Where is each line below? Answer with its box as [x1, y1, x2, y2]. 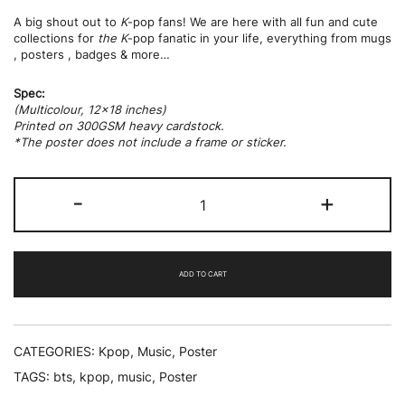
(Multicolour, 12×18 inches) [14, 102, 166, 117]
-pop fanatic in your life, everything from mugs [127, 31, 391, 45]
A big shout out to [14, 14, 120, 29]
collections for [14, 31, 98, 45]
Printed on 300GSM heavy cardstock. [14, 118, 224, 133]
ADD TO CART [178, 268, 227, 278]
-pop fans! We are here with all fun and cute [127, 14, 378, 29]
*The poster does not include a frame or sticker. [14, 135, 287, 149]
